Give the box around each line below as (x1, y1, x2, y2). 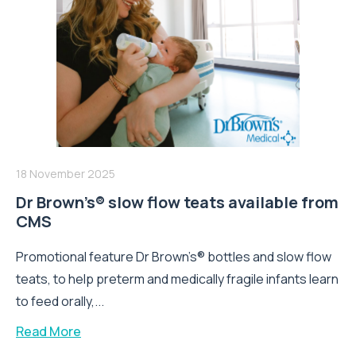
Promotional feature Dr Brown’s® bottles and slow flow (16, 247, 331, 265)
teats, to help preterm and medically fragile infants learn (16, 269, 339, 288)
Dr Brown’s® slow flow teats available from (16, 191, 339, 213)
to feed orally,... (16, 292, 104, 310)
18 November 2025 (16, 165, 115, 181)
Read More (16, 322, 81, 340)
